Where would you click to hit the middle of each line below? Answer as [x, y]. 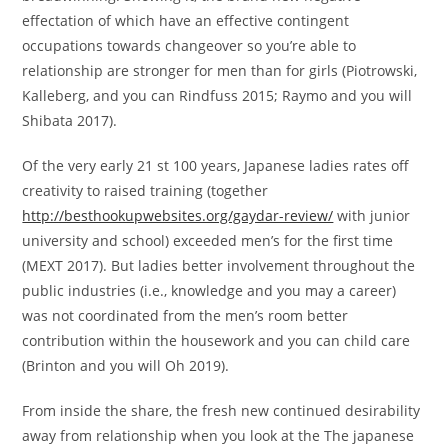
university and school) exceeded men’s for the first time [208, 241]
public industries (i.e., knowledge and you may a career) [209, 291]
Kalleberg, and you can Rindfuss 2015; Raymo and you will [217, 96]
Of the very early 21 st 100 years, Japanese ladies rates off [216, 166]
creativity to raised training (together [145, 191]
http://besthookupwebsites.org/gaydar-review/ [178, 216]
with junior [372, 216]
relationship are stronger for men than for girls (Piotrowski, [220, 71]
